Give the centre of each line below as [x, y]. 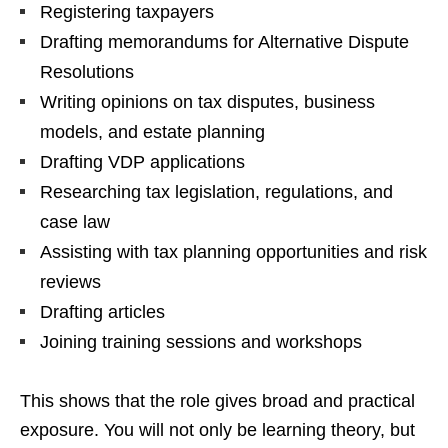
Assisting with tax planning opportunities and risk [233, 252]
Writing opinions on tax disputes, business [207, 102]
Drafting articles [102, 312]
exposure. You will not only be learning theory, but [217, 430]
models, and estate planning [152, 132]
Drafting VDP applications [142, 162]
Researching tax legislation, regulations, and [216, 192]
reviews [70, 282]
